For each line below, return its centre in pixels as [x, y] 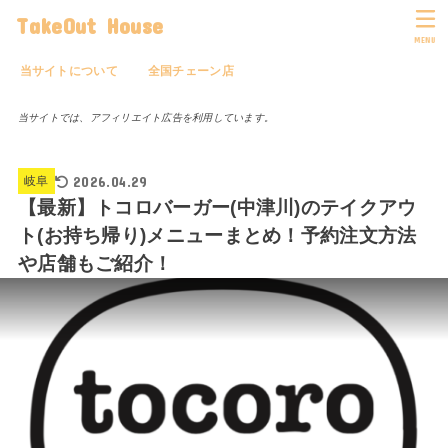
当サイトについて [68, 70]
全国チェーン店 [190, 70]
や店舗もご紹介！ [95, 263]
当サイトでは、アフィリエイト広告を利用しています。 [146, 117]
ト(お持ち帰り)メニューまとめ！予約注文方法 [217, 235]
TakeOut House [90, 25]
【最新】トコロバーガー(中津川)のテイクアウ [217, 207]
